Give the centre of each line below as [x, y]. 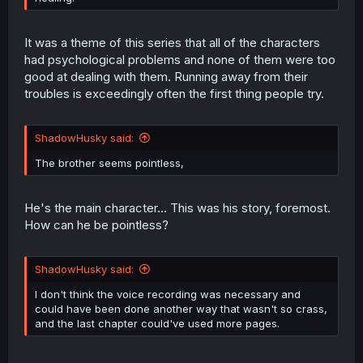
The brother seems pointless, [109, 163]
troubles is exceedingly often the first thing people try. [174, 93]
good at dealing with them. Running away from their [166, 76]
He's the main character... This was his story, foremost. [177, 207]
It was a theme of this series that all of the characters [172, 42]
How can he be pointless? [96, 224]
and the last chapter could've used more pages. [157, 323]
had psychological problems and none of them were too [180, 59]
